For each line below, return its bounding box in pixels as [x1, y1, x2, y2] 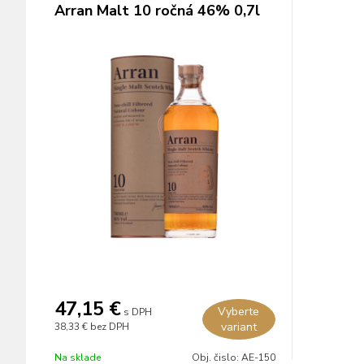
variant [220, 319, 257, 335]
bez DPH [90, 320, 129, 333]
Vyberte [218, 304, 259, 319]
